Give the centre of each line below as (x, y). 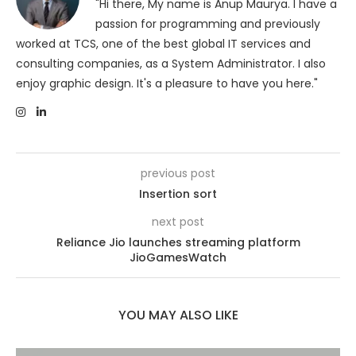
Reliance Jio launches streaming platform (178, 243)
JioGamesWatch (178, 258)
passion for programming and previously (208, 24)
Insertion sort (178, 194)
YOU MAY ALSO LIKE (178, 315)
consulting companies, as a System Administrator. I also (171, 64)
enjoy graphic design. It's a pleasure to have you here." (167, 84)
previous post (178, 174)
